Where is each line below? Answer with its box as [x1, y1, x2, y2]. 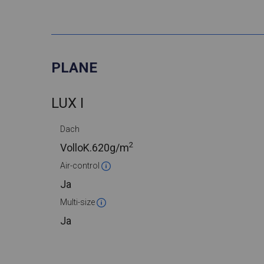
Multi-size [60, 197, 97, 207]
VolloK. [60, 141, 92, 154]
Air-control [60, 161, 101, 170]
